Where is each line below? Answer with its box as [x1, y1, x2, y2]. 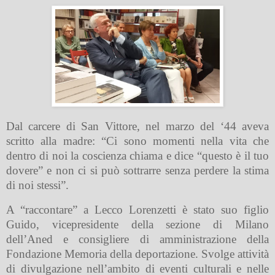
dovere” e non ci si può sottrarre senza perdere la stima [6, 164, 269, 177]
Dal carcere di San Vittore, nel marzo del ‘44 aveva [6, 120, 269, 133]
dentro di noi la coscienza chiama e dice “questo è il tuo [6, 149, 269, 163]
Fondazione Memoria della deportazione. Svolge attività [6, 247, 269, 261]
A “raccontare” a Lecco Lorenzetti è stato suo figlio [6, 203, 269, 217]
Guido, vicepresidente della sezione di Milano [6, 218, 269, 231]
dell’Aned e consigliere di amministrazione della [6, 233, 269, 246]
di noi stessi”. [6, 179, 69, 192]
